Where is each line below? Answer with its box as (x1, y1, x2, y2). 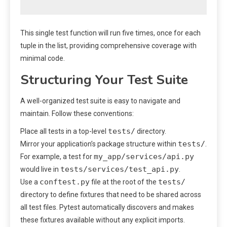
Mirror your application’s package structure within (20, 140, 178, 148)
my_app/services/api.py (94, 152, 194, 162)
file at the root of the (90, 178, 158, 186)
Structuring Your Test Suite (20, 71, 188, 89)
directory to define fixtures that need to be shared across (20, 191, 201, 199)
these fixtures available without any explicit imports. (20, 216, 185, 224)
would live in (20, 165, 60, 174)
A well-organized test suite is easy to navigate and (20, 97, 180, 105)
